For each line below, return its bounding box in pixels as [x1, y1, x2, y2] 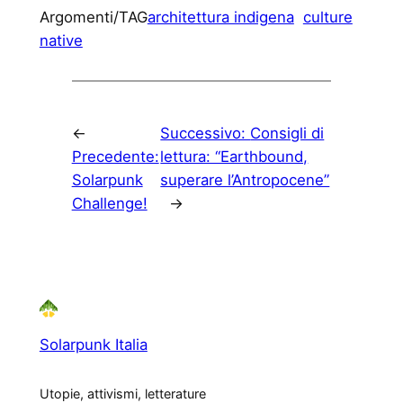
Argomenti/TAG [39, 7, 148, 26]
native [39, 31, 83, 49]
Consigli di [250, 124, 325, 143]
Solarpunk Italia [39, 336, 148, 354]
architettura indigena [147, 7, 294, 26]
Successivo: [160, 124, 251, 143]
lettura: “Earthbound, [160, 148, 309, 166]
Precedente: [71, 148, 159, 166]
